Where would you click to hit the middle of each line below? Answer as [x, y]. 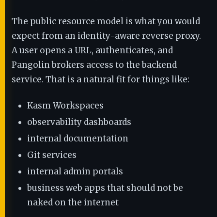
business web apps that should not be [105, 188]
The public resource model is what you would [106, 21]
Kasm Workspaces [65, 106]
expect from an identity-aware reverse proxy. [106, 36]
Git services [52, 155]
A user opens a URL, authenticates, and [92, 50]
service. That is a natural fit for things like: [101, 79]
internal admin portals [75, 171]
